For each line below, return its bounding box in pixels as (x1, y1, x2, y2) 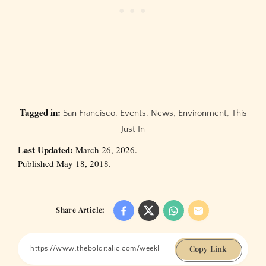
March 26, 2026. (73, 143, 137, 156)
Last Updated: (18, 142, 73, 156)
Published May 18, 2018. (18, 157, 111, 169)
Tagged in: (19, 105, 61, 119)
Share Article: (56, 204, 104, 214)
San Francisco (62, 107, 115, 118)
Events (119, 107, 146, 118)
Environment (178, 107, 227, 118)
